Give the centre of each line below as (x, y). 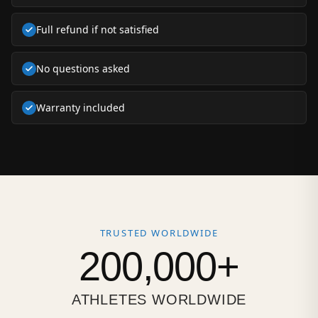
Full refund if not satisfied (98, 30)
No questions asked (83, 69)
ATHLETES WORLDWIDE (159, 300)
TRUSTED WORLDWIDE (159, 233)
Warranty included (81, 108)
